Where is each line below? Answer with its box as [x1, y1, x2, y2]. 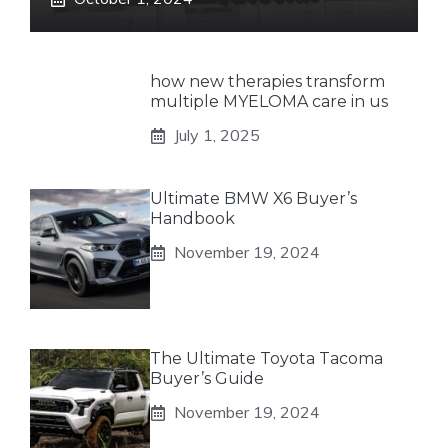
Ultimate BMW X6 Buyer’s [150, 189, 357, 209]
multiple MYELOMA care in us [150, 92, 388, 112]
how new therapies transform [150, 72, 385, 92]
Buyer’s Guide [150, 369, 264, 389]
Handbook [150, 209, 235, 229]
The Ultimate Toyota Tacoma [150, 349, 383, 369]
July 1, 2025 [174, 125, 260, 146]
